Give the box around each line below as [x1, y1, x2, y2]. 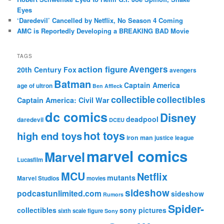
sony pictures [119, 204, 167, 215]
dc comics [45, 107, 108, 126]
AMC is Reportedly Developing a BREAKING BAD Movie [17, 26, 189, 36]
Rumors [103, 190, 124, 198]
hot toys [83, 127, 125, 143]
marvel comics [86, 145, 188, 166]
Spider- [168, 200, 204, 216]
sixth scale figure [58, 206, 103, 215]
